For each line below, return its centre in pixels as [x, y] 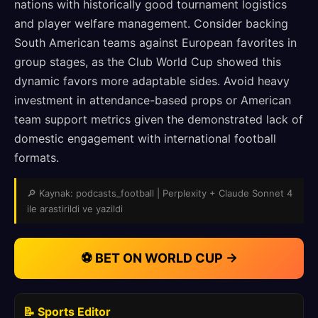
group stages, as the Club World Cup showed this [148, 62]
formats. [37, 158]
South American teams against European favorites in [155, 43]
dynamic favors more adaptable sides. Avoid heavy [152, 81]
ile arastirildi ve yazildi [75, 209]
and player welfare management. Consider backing [151, 23]
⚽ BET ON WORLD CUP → [159, 258]
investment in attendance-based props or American [153, 100]
